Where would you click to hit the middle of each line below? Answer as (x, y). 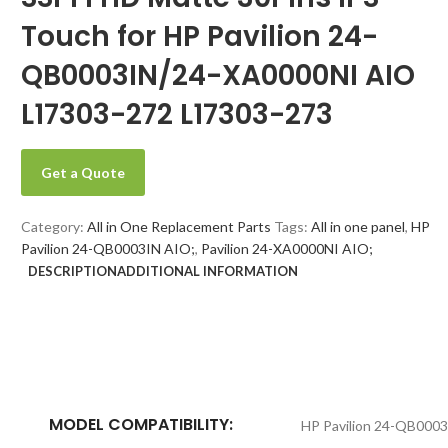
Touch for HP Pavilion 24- (200, 36)
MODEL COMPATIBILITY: (141, 424)
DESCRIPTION (72, 271)
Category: (53, 226)
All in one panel (358, 226)
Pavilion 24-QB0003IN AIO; (108, 248)
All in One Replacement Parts (179, 226)
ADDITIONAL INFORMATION (207, 271)
